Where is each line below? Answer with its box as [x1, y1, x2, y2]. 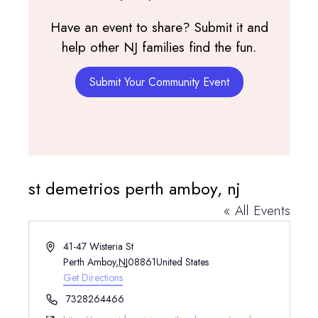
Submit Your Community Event [89, 74, 229, 90]
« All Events [223, 201, 290, 220]
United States [156, 255, 209, 269]
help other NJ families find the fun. [62, 38, 256, 57]
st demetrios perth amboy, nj [28, 176, 241, 201]
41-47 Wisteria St [63, 239, 134, 253]
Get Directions [63, 270, 124, 285]
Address [45, 238, 79, 253]
